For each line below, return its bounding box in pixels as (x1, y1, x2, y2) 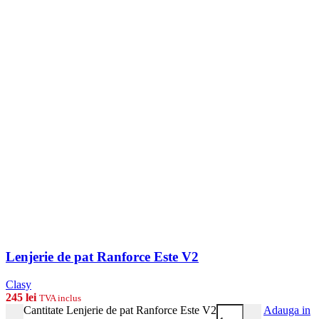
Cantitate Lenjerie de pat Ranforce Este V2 (23, 304, 216, 317)
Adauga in (263, 304, 310, 317)
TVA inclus (39, 293, 81, 304)
